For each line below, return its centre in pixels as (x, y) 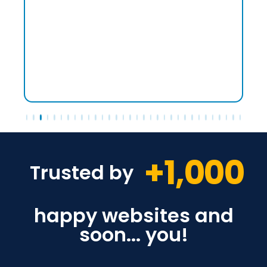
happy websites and (133, 216)
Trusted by (82, 172)
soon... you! (133, 235)
